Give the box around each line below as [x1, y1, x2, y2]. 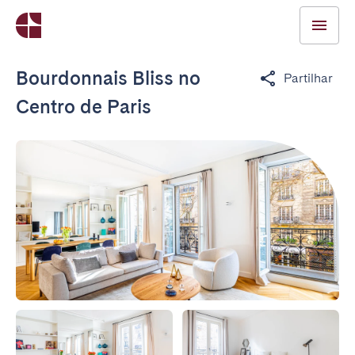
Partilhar [284, 71, 333, 86]
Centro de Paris [16, 95, 151, 118]
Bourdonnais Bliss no [16, 67, 200, 90]
